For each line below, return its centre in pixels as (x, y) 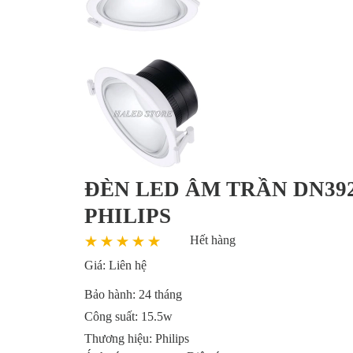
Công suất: (113, 316)
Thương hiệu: (120, 338)
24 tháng (160, 294)
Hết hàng (213, 240)
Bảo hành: (111, 294)
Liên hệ (128, 265)
